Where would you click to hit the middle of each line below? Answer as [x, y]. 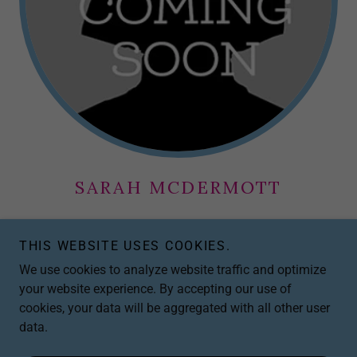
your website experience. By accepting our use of [155, 289]
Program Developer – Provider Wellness [178, 227]
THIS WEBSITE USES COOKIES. [125, 246]
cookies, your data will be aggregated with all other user [175, 308]
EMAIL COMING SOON [178, 278]
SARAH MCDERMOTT [178, 187]
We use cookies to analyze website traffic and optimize [173, 270]
